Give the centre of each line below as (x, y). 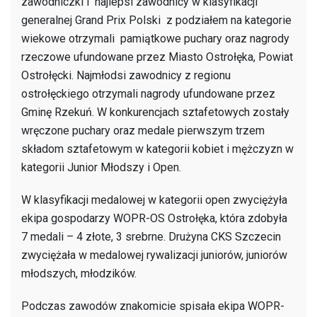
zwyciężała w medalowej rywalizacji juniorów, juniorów (154, 255)
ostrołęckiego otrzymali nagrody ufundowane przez (148, 93)
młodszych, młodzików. (79, 273)
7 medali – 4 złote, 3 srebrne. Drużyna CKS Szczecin (151, 236)
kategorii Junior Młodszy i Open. (101, 167)
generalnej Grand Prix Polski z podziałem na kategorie (156, 20)
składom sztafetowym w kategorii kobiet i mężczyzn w (157, 149)
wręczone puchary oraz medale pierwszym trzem (143, 130)
